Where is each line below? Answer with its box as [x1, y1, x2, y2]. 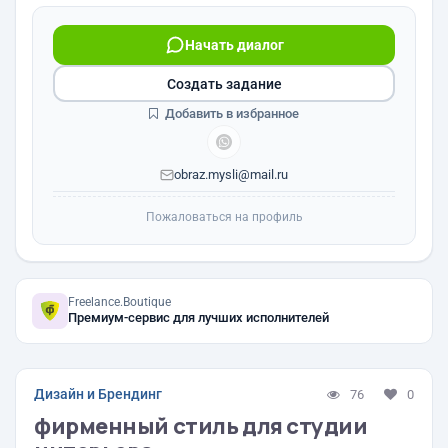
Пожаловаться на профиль [145, 210, 303, 224]
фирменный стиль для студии [34, 411, 368, 441]
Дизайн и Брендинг [34, 386, 162, 402]
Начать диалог [184, 37, 284, 53]
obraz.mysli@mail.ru [174, 167, 288, 182]
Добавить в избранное [162, 106, 299, 121]
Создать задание [166, 75, 282, 92]
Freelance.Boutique [68, 295, 171, 309]
